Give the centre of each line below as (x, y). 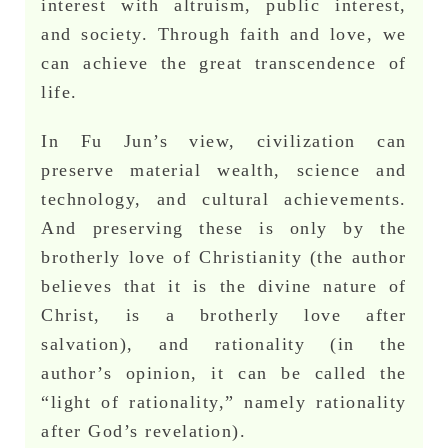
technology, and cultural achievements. (224, 199)
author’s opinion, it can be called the (224, 373)
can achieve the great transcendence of (224, 63)
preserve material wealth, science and (224, 170)
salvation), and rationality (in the (224, 344)
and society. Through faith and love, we (224, 34)
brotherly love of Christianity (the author (224, 257)
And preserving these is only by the (224, 228)
